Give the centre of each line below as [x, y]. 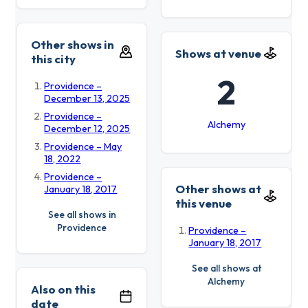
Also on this [63, 289]
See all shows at [226, 268]
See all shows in [82, 215]
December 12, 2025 [87, 128]
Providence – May [83, 146]
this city [53, 58]
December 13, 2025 [87, 98]
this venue [203, 203]
